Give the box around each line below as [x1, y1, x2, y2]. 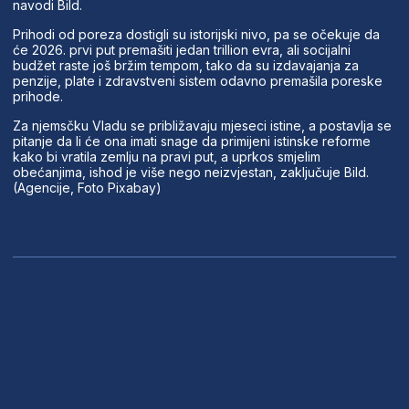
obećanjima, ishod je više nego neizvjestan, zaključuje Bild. [12, 163, 369, 180]
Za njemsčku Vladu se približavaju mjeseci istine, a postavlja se [12, 117, 392, 133]
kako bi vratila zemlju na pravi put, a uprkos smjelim [12, 148, 320, 164]
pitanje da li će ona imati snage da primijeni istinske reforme [12, 132, 371, 149]
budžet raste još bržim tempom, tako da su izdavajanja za [12, 57, 359, 73]
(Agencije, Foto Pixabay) [12, 179, 162, 195]
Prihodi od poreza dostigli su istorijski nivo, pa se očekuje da [12, 26, 380, 42]
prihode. [12, 88, 63, 104]
